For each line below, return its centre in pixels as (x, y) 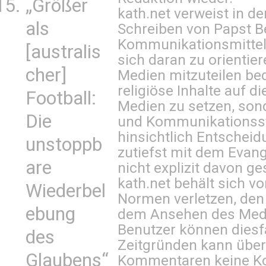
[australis (63, 52)
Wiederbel (66, 191)
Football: (61, 98)
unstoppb (64, 145)
